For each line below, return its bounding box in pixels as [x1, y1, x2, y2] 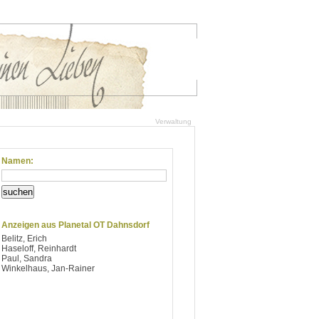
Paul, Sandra [1, 253, 52, 263]
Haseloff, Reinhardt [1, 244, 76, 253]
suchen [3, 187, 33, 197]
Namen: [1, 156, 33, 166]
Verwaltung [155, 117, 192, 125]
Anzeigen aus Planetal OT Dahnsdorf [1, 220, 150, 230]
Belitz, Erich [1, 234, 47, 244]
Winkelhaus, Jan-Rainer [1, 263, 95, 273]
